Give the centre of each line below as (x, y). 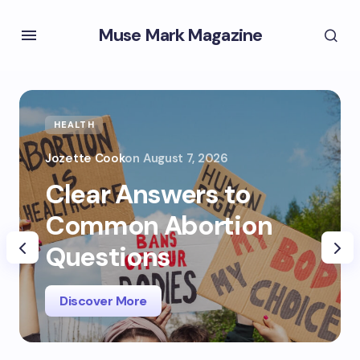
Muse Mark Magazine (180, 35)
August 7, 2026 (185, 158)
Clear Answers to (148, 194)
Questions (108, 257)
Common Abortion (159, 225)
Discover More (103, 301)
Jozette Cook (85, 158)
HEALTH (74, 125)
